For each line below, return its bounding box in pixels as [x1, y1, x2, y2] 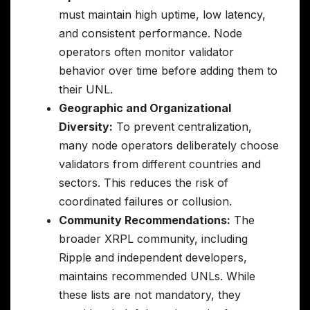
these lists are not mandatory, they [59, 288, 241, 302]
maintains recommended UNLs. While [59, 269, 255, 284]
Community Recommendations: [59, 213, 230, 228]
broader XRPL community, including [59, 232, 248, 246]
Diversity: [59, 120, 113, 134]
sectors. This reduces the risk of [59, 176, 228, 190]
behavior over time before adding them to [59, 64, 277, 78]
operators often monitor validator [59, 45, 234, 60]
